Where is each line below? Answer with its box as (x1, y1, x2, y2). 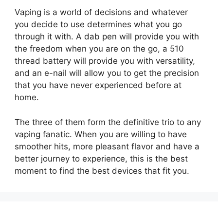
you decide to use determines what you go (15, 19, 182, 30)
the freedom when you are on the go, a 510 (15, 44, 184, 54)
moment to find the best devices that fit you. (15, 165, 189, 176)
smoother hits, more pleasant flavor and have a (15, 141, 200, 151)
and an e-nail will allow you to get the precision (15, 68, 199, 78)
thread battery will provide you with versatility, (15, 56, 195, 66)
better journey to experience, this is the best (15, 153, 188, 163)
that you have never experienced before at (15, 80, 182, 91)
